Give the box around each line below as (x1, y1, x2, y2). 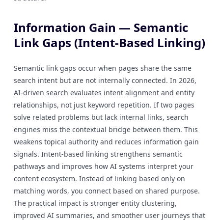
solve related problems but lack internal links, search (14, 112, 189, 122)
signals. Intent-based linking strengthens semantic (14, 149, 183, 159)
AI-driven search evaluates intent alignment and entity (14, 88, 194, 97)
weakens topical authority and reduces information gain (14, 137, 199, 146)
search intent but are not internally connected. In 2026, (14, 76, 196, 85)
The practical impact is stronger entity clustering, (14, 198, 177, 208)
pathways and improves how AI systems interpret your (14, 162, 193, 171)
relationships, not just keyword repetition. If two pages (14, 100, 194, 110)
